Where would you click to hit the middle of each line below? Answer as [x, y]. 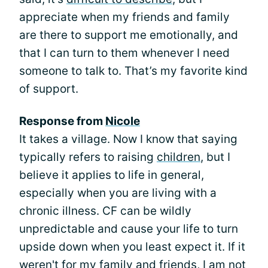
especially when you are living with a [118, 193]
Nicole [123, 121]
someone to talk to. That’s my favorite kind [133, 71]
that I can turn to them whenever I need [124, 53]
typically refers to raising [88, 157]
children [179, 157]
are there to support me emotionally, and [129, 35]
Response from [62, 121]
